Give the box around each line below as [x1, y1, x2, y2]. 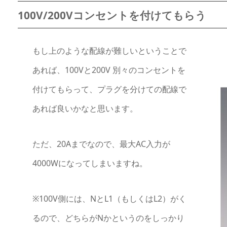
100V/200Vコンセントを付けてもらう [17, 8, 206, 22]
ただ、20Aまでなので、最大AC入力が [32, 138, 170, 149]
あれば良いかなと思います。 [32, 102, 138, 114]
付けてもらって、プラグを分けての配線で [32, 83, 186, 95]
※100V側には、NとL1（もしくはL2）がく [32, 193, 186, 204]
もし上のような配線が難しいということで [32, 45, 186, 56]
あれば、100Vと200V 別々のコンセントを [32, 64, 185, 75]
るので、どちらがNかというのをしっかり [32, 212, 184, 223]
